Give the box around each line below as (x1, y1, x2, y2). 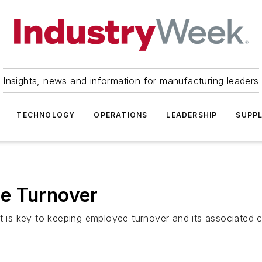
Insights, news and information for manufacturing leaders (3, 75, 259, 87)
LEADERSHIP (166, 111, 218, 119)
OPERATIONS (94, 111, 148, 119)
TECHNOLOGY (16, 111, 75, 119)
